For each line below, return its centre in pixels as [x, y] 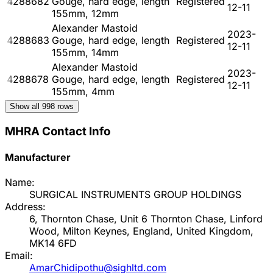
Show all [26, 106]
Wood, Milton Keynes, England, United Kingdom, [141, 231]
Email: [19, 256]
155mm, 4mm [83, 91]
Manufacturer [38, 157]
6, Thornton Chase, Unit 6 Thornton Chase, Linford [146, 219]
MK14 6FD [53, 243]
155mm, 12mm [85, 13]
